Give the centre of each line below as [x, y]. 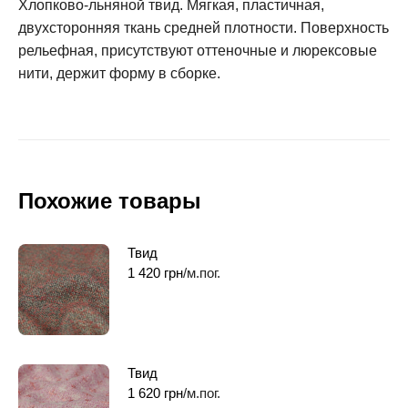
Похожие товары [110, 200]
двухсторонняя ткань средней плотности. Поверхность [204, 27]
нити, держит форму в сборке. [119, 73]
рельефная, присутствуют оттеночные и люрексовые [198, 50]
